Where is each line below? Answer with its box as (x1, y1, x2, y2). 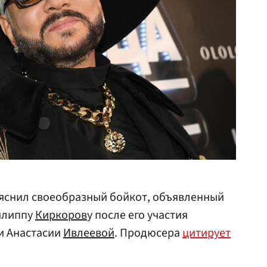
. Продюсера (114, 225, 182, 241)
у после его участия (87, 207, 188, 223)
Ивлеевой (63, 225, 114, 241)
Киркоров (35, 207, 87, 223)
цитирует (182, 225, 231, 241)
